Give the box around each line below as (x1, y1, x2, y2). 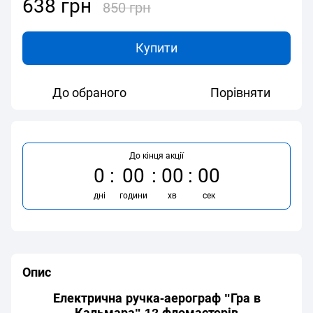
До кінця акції (129, 151, 184, 161)
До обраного (52, 85, 126, 101)
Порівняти (210, 85, 270, 101)
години (119, 191, 147, 201)
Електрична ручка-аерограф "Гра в (52, 291, 261, 306)
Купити (136, 41, 177, 56)
